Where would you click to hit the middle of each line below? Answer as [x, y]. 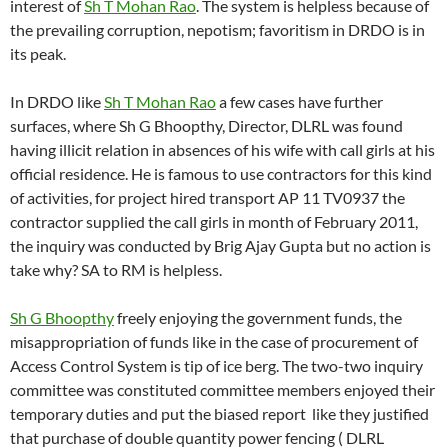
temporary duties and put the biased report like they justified [219, 414]
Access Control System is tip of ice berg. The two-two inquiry [216, 366]
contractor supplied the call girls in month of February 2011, [214, 222]
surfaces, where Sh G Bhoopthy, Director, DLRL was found [206, 126]
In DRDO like [57, 102]
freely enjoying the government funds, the [258, 318]
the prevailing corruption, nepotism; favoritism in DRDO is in [217, 30]
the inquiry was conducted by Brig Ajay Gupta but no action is [220, 246]
